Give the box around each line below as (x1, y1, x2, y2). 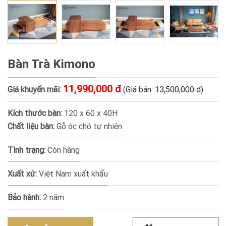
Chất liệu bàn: (8, 121, 54, 131)
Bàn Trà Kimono (8, 56, 95, 71)
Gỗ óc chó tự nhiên (54, 121, 122, 131)
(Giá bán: (123, 84, 155, 94)
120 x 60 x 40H (62, 108, 118, 118)
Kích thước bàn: (8, 108, 62, 118)
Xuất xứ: (8, 168, 37, 179)
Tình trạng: (8, 145, 45, 155)
